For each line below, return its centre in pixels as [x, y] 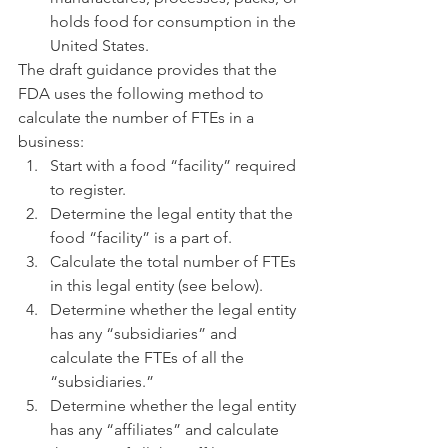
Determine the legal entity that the [173, 213]
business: [51, 141]
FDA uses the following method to [143, 93]
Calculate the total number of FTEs [175, 261]
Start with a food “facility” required [175, 165]
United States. [99, 45]
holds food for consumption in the [175, 21]
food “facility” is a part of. [141, 237]
